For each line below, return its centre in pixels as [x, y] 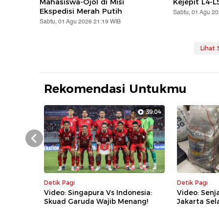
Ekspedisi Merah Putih [81, 11]
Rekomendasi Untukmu [116, 89]
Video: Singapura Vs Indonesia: [98, 193]
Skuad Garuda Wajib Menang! [96, 202]
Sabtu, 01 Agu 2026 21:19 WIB [80, 22]
